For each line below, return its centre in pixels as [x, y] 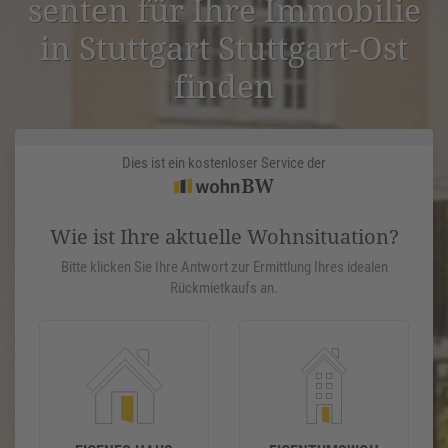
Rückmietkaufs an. [224, 288]
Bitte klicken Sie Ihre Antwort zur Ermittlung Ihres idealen [224, 267]
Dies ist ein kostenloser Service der [224, 163]
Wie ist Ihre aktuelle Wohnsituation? [224, 237]
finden [224, 86]
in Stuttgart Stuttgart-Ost [224, 48]
